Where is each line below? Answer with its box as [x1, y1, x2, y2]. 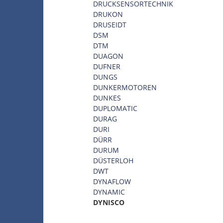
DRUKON [93, 9, 123, 19]
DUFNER [93, 61, 120, 71]
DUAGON [93, 51, 123, 61]
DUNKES [93, 93, 121, 103]
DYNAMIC [93, 187, 125, 197]
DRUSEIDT [93, 19, 126, 29]
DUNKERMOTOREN [93, 82, 157, 92]
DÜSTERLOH [93, 155, 133, 165]
